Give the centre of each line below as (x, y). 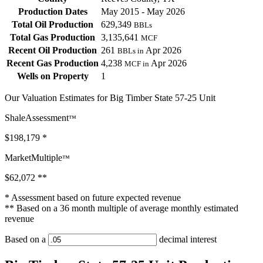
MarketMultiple (33, 158)
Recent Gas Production (53, 63)
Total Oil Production (53, 25)
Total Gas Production (53, 38)
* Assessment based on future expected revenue (93, 198)
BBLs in (131, 51)
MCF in (137, 64)
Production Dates (53, 12)
